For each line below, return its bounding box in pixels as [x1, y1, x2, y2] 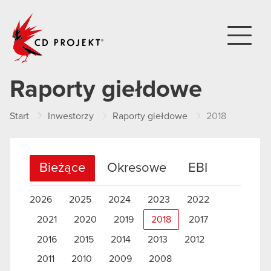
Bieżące [39, 162, 85, 175]
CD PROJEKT [105, 12, 162, 22]
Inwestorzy [48, 111, 94, 121]
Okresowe [107, 162, 166, 175]
